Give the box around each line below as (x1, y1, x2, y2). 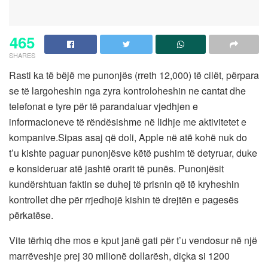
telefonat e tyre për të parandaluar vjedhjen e (9, 99, 198, 113)
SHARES (9, 50, 35, 60)
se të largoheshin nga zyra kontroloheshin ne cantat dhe (9, 83, 246, 98)
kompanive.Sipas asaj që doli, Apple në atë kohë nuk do (9, 130, 247, 144)
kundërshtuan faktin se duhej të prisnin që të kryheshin (9, 176, 239, 191)
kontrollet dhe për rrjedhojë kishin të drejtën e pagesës (9, 192, 239, 206)
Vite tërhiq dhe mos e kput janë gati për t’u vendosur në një (9, 233, 257, 247)
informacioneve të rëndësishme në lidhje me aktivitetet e (9, 114, 246, 129)
